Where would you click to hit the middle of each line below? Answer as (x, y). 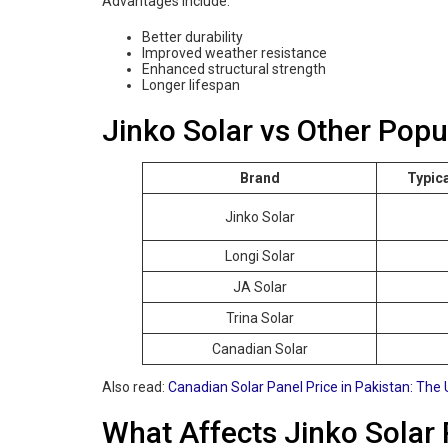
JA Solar (259, 286)
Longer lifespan (191, 84)
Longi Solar (259, 255)
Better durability (192, 36)
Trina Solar (259, 317)
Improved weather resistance (234, 52)
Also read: (135, 386)
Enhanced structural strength (234, 68)
